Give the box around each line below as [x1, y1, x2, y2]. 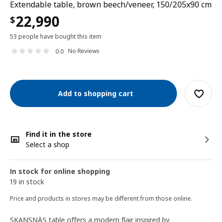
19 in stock [10, 177, 44, 186]
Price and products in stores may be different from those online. [10, 194, 192, 203]
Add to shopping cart [54, 88, 133, 98]
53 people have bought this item [10, 32, 102, 41]
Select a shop [26, 140, 69, 149]
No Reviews [68, 47, 100, 55]
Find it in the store [26, 129, 92, 139]
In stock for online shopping [10, 166, 110, 176]
